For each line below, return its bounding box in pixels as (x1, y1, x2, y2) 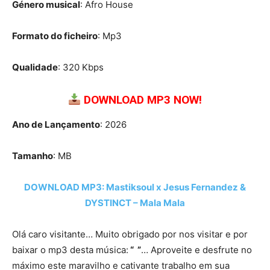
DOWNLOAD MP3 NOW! (84, 93, 202, 107)
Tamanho (12, 150, 53, 162)
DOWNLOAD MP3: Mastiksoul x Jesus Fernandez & (24, 181, 246, 193)
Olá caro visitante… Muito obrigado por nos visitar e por (12, 228, 248, 240)
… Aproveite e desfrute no (141, 244, 252, 256)
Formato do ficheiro (12, 30, 98, 42)
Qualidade (12, 61, 58, 74)
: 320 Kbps (58, 61, 104, 74)
